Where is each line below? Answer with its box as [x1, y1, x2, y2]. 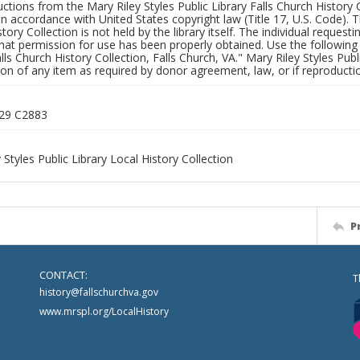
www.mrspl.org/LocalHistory [39, 305, 169, 318]
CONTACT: [39, 268, 88, 282]
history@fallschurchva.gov [39, 285, 158, 299]
